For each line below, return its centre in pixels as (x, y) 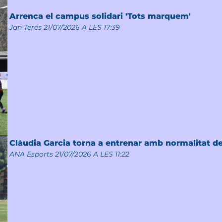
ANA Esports (31, 154)
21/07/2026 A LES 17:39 (82, 27)
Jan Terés (25, 27)
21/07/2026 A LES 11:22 (92, 154)
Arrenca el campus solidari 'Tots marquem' (100, 16)
